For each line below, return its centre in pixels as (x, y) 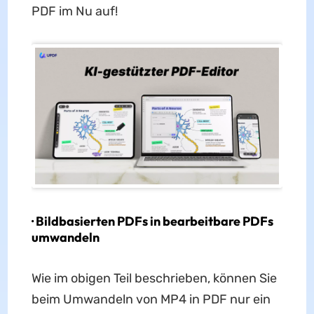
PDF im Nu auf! (74, 12)
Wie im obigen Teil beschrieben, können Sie (154, 279)
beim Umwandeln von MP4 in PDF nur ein (151, 300)
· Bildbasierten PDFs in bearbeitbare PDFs (152, 221)
